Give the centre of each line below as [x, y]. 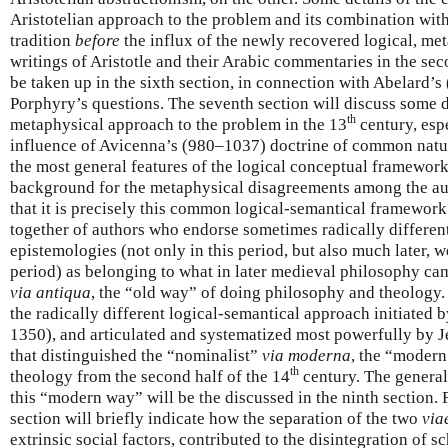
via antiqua [50, 292]
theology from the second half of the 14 [150, 376]
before [97, 40]
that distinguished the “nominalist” [136, 355]
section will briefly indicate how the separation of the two [216, 418]
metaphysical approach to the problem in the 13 [178, 124]
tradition [42, 40]
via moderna [306, 355]
